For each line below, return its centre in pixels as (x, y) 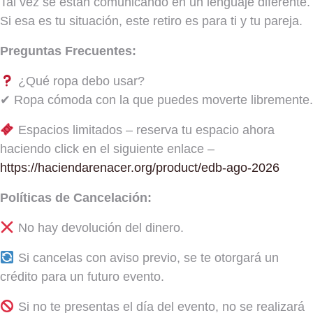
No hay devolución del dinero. (99, 227)
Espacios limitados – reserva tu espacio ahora (144, 130)
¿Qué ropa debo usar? (79, 81)
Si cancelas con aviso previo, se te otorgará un (146, 257)
